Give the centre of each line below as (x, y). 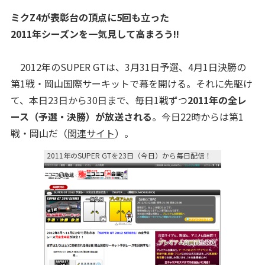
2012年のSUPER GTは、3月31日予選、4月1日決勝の (128, 67)
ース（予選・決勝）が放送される (81, 117)
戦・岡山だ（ (39, 133)
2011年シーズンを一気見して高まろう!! (95, 34)
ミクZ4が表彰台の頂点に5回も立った (90, 17)
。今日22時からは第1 (198, 117)
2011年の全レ (217, 100)
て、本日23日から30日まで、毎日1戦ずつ (99, 100)
